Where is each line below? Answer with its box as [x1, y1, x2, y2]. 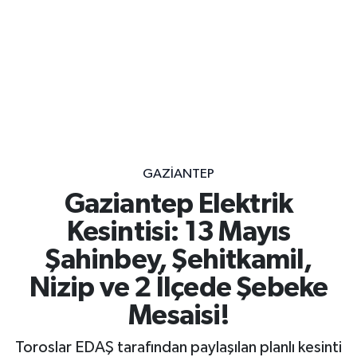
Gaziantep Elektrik [64, 190, 293, 219]
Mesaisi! [128, 302, 229, 331]
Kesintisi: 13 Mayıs [66, 218, 291, 247]
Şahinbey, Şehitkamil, [45, 246, 312, 275]
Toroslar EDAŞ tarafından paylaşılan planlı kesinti [15, 339, 342, 355]
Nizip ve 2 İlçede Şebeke [29, 274, 328, 303]
